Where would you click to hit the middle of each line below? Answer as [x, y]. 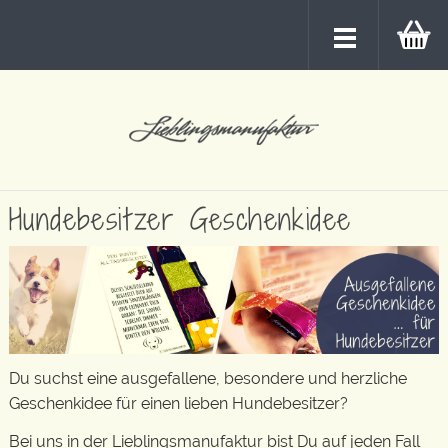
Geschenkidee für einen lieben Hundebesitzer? [178, 403]
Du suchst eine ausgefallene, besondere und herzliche [208, 378]
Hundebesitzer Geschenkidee [180, 218]
